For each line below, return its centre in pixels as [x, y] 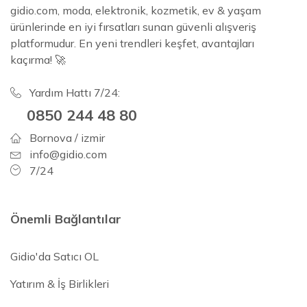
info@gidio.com [68, 155]
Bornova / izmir [67, 138]
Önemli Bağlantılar [66, 219]
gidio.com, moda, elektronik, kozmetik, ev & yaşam [136, 11]
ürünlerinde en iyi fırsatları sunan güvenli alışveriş [133, 27]
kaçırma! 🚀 [38, 60]
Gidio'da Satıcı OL [54, 257]
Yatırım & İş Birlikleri [60, 284]
